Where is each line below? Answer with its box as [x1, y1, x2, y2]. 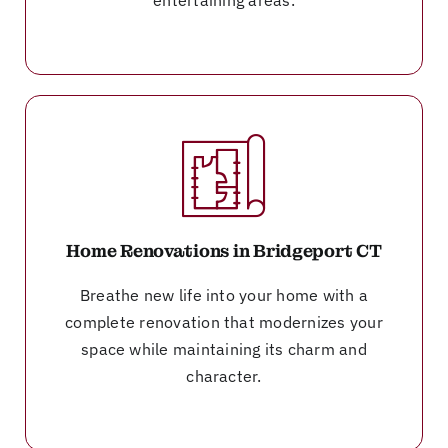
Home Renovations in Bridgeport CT [66, 239, 382, 262]
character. [186, 365, 262, 386]
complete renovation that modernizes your [65, 311, 383, 332]
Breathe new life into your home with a [79, 284, 369, 305]
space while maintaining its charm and [81, 338, 367, 359]
